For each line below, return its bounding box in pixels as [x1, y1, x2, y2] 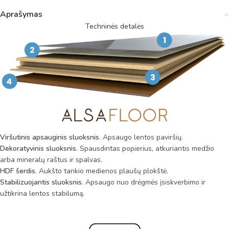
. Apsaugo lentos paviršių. [99, 132, 183, 142]
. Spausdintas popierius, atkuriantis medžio [76, 143, 214, 153]
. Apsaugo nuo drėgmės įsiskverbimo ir [82, 177, 205, 187]
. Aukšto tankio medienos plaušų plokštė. [35, 166, 168, 176]
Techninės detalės [85, 21, 144, 31]
